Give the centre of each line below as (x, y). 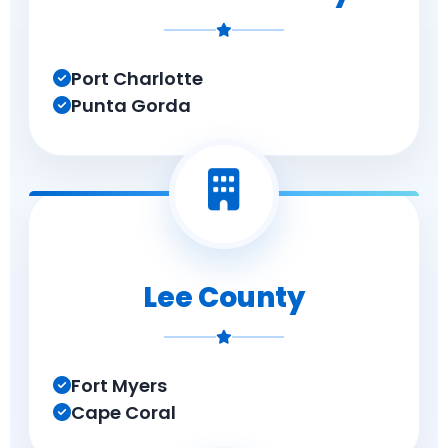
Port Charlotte (137, 78)
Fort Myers (119, 385)
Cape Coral (123, 412)
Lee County (224, 297)
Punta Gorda (131, 105)
